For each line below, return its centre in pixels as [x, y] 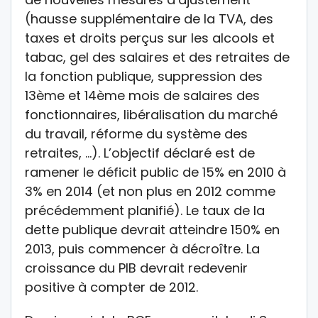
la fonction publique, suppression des [144, 76]
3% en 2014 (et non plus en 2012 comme [150, 191]
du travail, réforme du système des [136, 133]
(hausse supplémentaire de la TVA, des [149, 18]
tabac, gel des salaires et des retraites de [157, 57]
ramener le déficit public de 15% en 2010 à [155, 172]
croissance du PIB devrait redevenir [136, 268]
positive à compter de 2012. [111, 287]
